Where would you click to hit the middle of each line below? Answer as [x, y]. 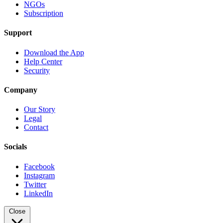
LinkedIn [38, 193]
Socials [15, 147]
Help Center [43, 61]
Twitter [35, 184]
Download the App [54, 52]
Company [21, 90]
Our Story [40, 110]
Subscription [44, 13]
